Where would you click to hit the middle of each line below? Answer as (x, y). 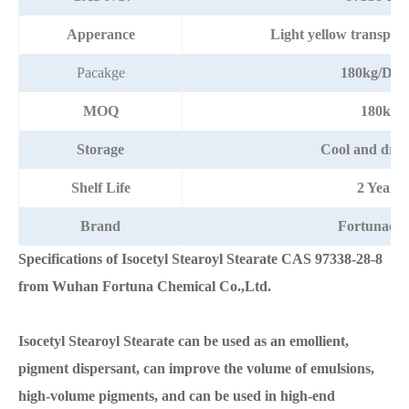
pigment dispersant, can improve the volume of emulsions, (196, 369)
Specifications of (70, 259)
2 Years (379, 188)
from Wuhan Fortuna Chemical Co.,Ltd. (145, 287)
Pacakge (100, 73)
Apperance (100, 35)
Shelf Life (100, 188)
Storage (100, 150)
